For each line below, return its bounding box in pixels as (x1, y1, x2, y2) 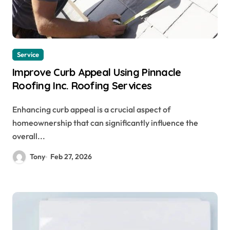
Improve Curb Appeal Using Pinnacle (12, 66, 181, 79)
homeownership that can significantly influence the (12, 118, 198, 128)
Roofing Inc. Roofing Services (12, 79, 152, 92)
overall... (12, 131, 45, 142)
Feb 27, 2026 (50, 152, 92, 162)
